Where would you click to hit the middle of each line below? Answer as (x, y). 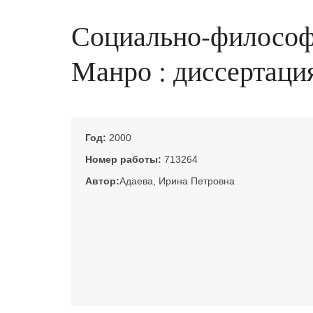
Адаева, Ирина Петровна (177, 181)
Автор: (102, 181)
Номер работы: (125, 159)
